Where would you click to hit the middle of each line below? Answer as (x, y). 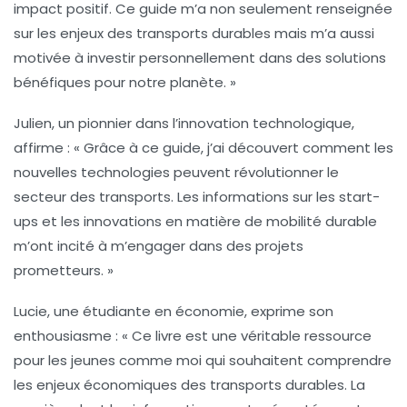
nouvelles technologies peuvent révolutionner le (176, 172)
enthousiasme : (68, 335)
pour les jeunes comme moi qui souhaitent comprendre (203, 360)
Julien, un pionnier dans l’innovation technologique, (184, 123)
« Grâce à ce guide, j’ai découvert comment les (233, 147)
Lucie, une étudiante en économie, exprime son (174, 311)
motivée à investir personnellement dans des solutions (200, 57)
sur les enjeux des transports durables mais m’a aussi (194, 33)
